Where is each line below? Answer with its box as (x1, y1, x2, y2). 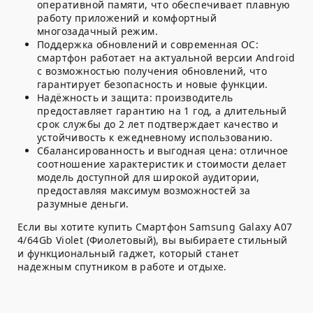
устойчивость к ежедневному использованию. (37, 131, 273, 145)
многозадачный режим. (37, 24, 158, 38)
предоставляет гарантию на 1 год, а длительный (37, 104, 286, 118)
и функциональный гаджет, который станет (17, 247, 240, 261)
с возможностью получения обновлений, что (37, 64, 267, 78)
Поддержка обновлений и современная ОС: (37, 38, 259, 52)
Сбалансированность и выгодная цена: (37, 144, 237, 158)
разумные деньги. (37, 197, 129, 211)
